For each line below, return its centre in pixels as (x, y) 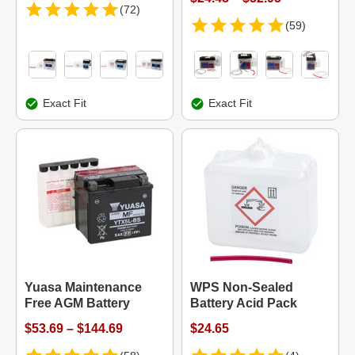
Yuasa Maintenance (83, 287)
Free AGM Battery (77, 303)
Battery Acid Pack (244, 303)
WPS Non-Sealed (242, 287)
